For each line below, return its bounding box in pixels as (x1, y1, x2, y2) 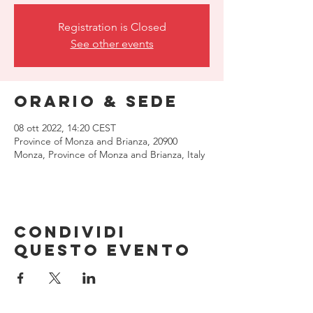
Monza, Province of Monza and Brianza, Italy (14, 148, 205, 161)
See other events (70, 37, 154, 50)
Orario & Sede (14, 92, 178, 111)
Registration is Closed (57, 20, 166, 34)
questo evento (14, 240, 191, 260)
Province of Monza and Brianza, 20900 (14, 135, 177, 147)
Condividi (14, 222, 126, 242)
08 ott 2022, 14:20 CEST (14, 122, 116, 134)
